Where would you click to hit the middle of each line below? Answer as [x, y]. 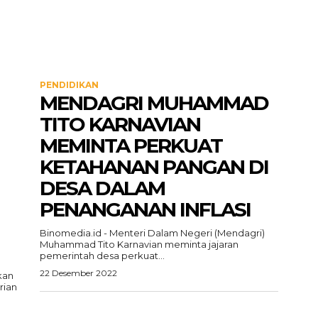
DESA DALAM [102, 188]
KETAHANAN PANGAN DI [154, 167]
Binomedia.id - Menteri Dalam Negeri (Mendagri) [152, 233]
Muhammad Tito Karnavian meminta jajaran [139, 244]
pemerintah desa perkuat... [102, 256]
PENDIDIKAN [69, 85]
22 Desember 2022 [78, 273]
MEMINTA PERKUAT [131, 146]
